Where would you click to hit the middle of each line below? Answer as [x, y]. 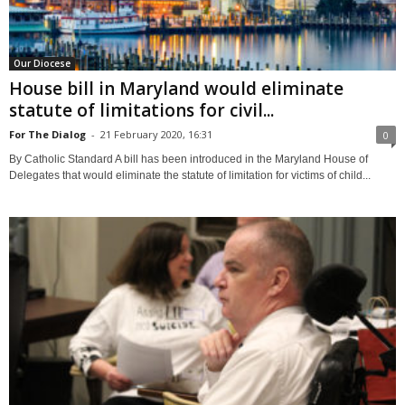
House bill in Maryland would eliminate [176, 88]
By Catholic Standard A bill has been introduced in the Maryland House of [188, 159]
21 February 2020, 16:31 [156, 134]
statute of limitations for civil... [141, 110]
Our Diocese [42, 63]
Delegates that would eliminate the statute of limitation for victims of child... [190, 175]
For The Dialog [47, 134]
